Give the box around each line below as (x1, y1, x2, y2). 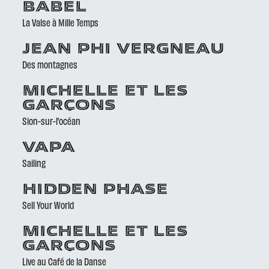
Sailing (22, 157, 46, 169)
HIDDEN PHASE (22, 183, 169, 198)
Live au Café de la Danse (22, 255, 107, 267)
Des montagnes (22, 58, 78, 70)
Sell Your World (22, 199, 74, 211)
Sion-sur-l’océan (22, 115, 81, 127)
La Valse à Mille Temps (22, 16, 99, 28)
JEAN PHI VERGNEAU (22, 43, 225, 57)
